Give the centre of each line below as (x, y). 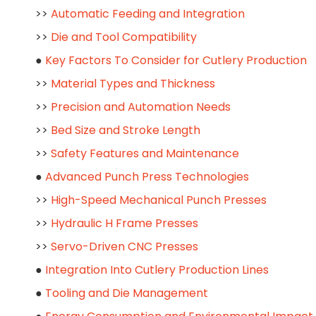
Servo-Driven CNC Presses (124, 247)
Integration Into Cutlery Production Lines (157, 270)
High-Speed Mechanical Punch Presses (159, 200)
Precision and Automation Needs (141, 107)
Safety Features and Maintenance (145, 153)
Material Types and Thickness (133, 84)
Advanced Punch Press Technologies (147, 177)
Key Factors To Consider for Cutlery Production (176, 60)
